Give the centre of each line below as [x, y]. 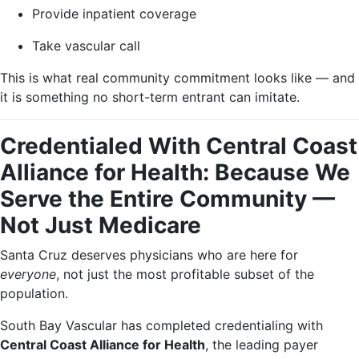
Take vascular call [86, 46]
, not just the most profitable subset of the [185, 274]
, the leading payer [262, 345]
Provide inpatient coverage [114, 14]
